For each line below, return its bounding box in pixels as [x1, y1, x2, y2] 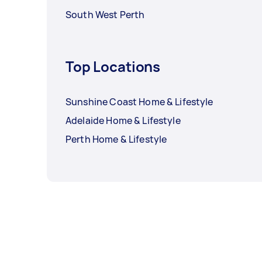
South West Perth [65, 8, 145, 22]
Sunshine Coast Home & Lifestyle [65, 95, 213, 109]
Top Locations [65, 57, 161, 77]
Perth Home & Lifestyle [65, 133, 167, 146]
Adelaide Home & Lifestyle [65, 114, 181, 127]
